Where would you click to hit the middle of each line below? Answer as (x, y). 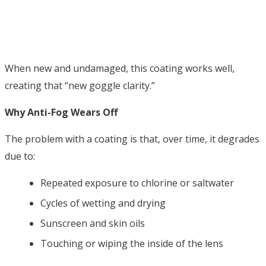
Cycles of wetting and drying (103, 203)
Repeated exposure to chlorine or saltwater (137, 183)
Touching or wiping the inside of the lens (132, 244)
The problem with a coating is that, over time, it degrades (132, 139)
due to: (20, 156)
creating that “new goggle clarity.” (80, 86)
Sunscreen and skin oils (93, 224)
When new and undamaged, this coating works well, (120, 69)
